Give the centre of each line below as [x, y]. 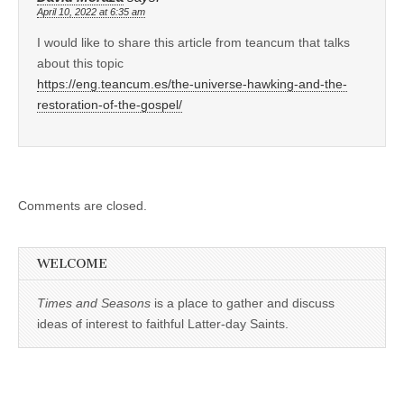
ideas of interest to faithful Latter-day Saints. [163, 323]
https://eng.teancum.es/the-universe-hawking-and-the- [192, 83]
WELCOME [72, 263]
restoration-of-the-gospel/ [110, 104]
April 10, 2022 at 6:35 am [91, 11]
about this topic [80, 63]
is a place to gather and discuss [243, 303]
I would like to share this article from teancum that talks [193, 42]
